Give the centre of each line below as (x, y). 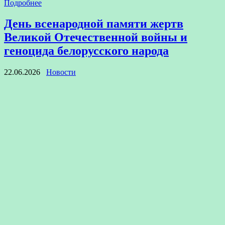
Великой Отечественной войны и (96, 37)
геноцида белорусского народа (86, 51)
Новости (61, 72)
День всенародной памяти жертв (94, 24)
